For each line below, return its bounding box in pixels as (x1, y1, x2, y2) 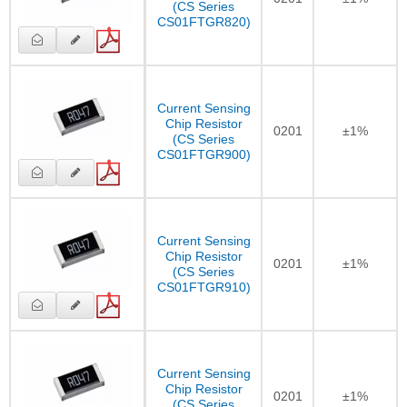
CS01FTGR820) (156, 14, 251, 29)
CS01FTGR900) (156, 146, 251, 162)
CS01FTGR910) (156, 279, 251, 294)
